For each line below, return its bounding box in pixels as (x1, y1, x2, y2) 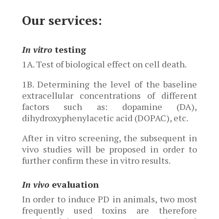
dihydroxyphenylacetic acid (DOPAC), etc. (22, 112, 188, 124)
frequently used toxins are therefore (22, 204, 197, 216)
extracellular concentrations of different (22, 89, 197, 101)
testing (52, 44, 86, 55)
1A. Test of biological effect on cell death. (22, 58, 187, 70)
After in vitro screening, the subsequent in (22, 132, 197, 144)
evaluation (49, 178, 99, 190)
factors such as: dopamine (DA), (22, 101, 197, 112)
